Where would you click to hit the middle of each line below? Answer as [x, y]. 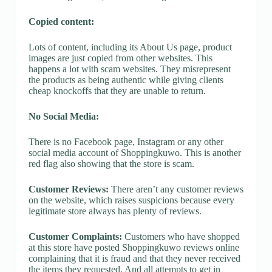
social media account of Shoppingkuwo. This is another [134, 152]
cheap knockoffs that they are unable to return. [117, 90]
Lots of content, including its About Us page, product [130, 47]
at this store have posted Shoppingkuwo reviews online [134, 247]
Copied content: [61, 21]
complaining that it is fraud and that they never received [134, 258]
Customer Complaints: [75, 236]
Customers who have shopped [181, 236]
